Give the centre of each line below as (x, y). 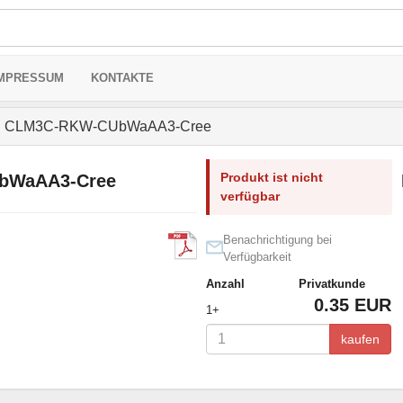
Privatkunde (331, 284)
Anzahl (225, 284)
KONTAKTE (122, 78)
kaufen (360, 339)
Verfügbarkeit (257, 257)
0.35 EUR (352, 305)
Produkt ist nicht (271, 177)
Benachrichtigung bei (277, 240)
